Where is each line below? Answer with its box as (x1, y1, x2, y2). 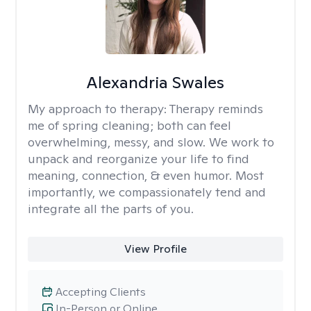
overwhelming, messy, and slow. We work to (28, 134, 274, 150)
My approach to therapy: (28, 101, 169, 117)
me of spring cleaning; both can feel (28, 117, 231, 133)
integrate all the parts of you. (28, 201, 194, 217)
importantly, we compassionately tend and (28, 184, 266, 200)
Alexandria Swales (86, 72, 225, 93)
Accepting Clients (56, 285, 146, 299)
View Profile (124, 242, 187, 256)
